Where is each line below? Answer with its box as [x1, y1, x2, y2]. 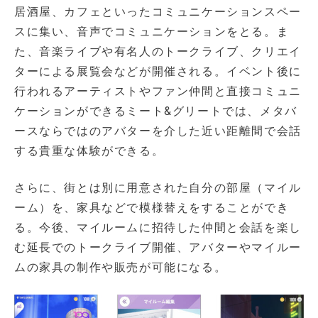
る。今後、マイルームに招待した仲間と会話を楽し [14, 221, 302, 235]
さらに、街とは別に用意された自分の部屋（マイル [14, 181, 302, 195]
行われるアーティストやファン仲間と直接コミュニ [14, 84, 302, 99]
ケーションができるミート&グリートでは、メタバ [14, 104, 297, 119]
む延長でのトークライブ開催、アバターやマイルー [14, 241, 302, 255]
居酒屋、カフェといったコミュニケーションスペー [14, 5, 302, 19]
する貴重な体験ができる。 [14, 144, 165, 158]
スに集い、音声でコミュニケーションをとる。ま [14, 25, 290, 39]
